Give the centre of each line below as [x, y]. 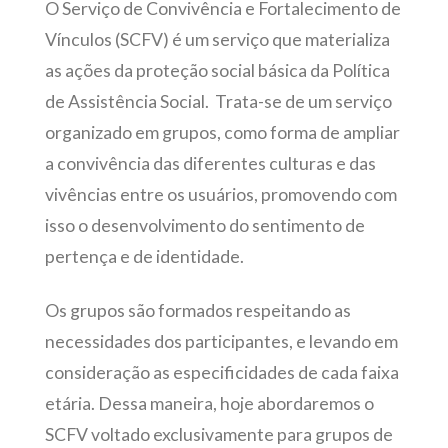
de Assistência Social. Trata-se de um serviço [218, 102]
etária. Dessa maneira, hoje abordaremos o [209, 403]
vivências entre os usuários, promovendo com [220, 195]
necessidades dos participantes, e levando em [221, 341]
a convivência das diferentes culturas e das [210, 164]
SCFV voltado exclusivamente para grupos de [218, 434]
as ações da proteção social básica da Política [217, 71]
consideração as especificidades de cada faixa [221, 372]
